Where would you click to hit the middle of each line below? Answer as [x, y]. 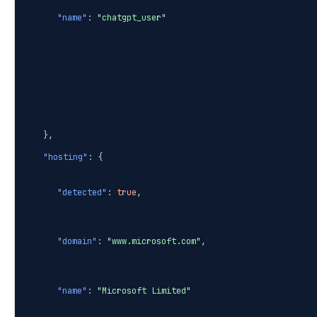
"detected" [82, 193]
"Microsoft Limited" [144, 291]
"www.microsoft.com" [154, 242]
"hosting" [65, 157]
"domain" [77, 242]
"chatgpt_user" [132, 18]
